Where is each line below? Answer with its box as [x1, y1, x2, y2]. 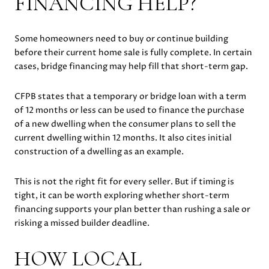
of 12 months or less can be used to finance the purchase [14, 104, 244, 116]
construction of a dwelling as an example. [14, 146, 184, 157]
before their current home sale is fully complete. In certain [14, 47, 252, 59]
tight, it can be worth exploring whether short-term [14, 189, 229, 201]
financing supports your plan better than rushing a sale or [14, 203, 250, 215]
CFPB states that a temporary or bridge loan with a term [14, 91, 246, 102]
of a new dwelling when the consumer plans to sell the [14, 118, 236, 130]
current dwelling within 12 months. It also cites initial [14, 132, 232, 144]
